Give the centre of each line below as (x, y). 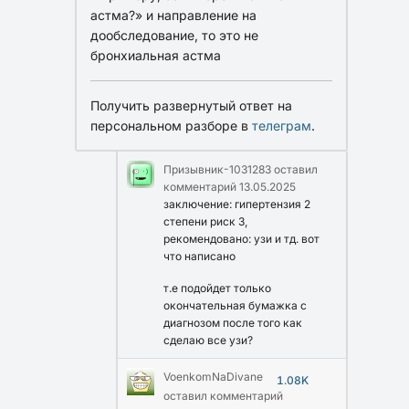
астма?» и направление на (173, 15)
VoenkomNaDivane (213, 376)
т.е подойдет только (217, 288)
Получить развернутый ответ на (191, 105)
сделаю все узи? (208, 340)
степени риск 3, (205, 221)
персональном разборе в (171, 125)
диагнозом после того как (233, 322)
